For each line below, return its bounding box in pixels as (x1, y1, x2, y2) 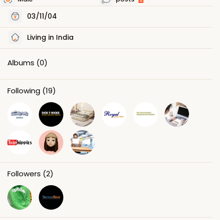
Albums (7, 57, 34, 68)
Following (7, 85, 40, 96)
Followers (7, 168, 41, 179)
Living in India (25, 32, 74, 42)
